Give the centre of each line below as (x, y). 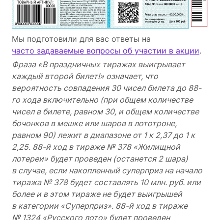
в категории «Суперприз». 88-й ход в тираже (100, 206)
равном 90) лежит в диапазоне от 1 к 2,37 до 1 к (103, 135)
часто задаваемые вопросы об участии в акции (106, 51)
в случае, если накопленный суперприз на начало (107, 171)
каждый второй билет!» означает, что (85, 76)
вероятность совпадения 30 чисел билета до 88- (107, 88)
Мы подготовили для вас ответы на (82, 39)
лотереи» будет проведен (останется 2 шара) (100, 159)
